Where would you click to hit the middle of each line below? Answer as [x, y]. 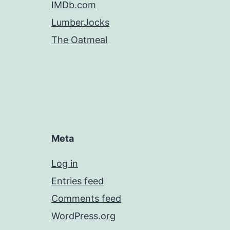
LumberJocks [80, 23]
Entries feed [78, 181]
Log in [65, 164]
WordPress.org [83, 216]
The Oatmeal [79, 40]
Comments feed [86, 199]
